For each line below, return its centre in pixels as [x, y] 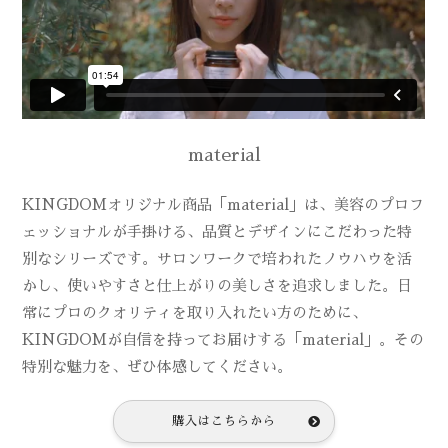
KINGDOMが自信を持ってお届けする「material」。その [223, 339]
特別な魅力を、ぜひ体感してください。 [157, 366]
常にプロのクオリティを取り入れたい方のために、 [195, 312]
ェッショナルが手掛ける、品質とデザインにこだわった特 [217, 231]
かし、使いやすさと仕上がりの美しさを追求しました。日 [217, 285]
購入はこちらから [224, 420]
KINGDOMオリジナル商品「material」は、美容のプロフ [223, 204]
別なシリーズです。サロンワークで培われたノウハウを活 [217, 258]
